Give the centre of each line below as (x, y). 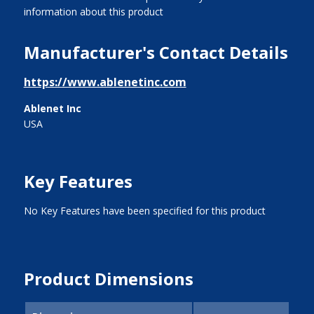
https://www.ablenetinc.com (105, 82)
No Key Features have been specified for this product (144, 210)
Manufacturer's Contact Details (156, 52)
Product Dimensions (108, 278)
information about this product (93, 11)
